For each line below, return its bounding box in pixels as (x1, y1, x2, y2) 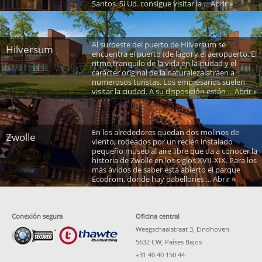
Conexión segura (12, 212, 63, 221)
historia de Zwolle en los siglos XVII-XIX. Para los (91, 155, 257, 166)
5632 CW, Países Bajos (136, 237, 202, 247)
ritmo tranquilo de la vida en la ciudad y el (91, 58, 236, 69)
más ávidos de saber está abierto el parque (91, 164, 240, 175)
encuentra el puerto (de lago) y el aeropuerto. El (91, 49, 257, 60)
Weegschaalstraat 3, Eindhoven (136, 225, 229, 234)
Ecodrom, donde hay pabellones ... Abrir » (91, 174, 235, 185)
